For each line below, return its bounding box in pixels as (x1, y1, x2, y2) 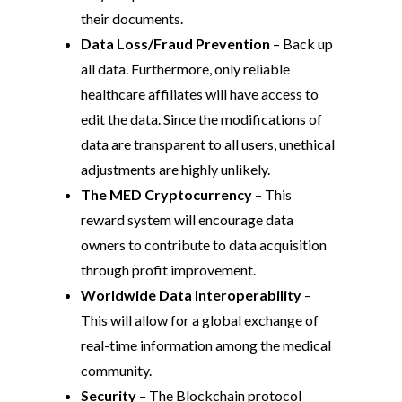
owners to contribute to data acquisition (81, 236, 327, 254)
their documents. (81, 10, 183, 28)
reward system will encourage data (81, 211, 293, 229)
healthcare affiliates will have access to (81, 85, 319, 103)
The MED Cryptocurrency (81, 186, 252, 204)
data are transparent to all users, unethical (81, 135, 335, 153)
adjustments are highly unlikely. (81, 161, 270, 179)
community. (81, 362, 152, 380)
